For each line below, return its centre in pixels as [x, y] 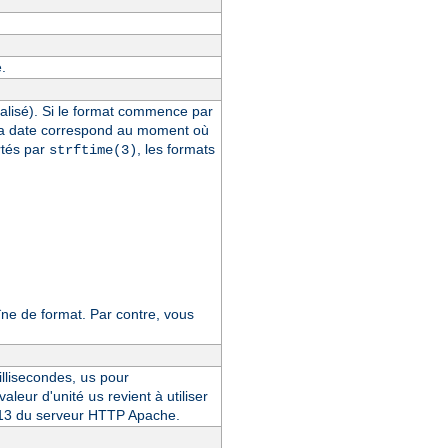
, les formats [175, 148]
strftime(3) [92, 149]
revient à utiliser [155, 395]
